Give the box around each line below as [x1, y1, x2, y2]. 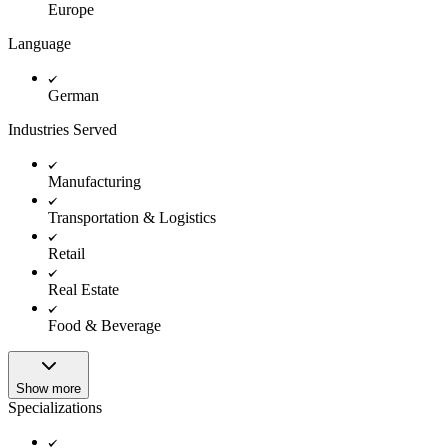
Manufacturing [48, 172, 141, 190]
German [48, 86, 99, 104]
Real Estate [48, 280, 119, 298]
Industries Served [8, 120, 117, 138]
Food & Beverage [48, 316, 161, 334]
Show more [16, 380, 81, 396]
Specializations [8, 398, 102, 416]
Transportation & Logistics [48, 208, 216, 226]
